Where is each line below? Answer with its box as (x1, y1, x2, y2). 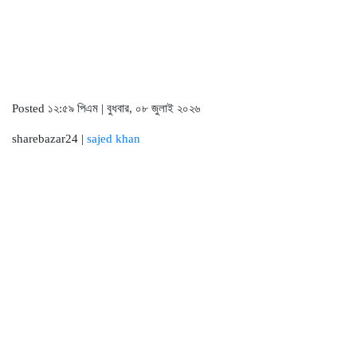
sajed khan (87, 131, 140, 145)
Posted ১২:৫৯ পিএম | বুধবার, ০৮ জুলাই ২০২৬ (12, 101, 200, 115)
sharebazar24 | (12, 131, 87, 145)
